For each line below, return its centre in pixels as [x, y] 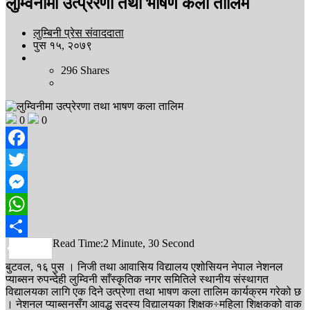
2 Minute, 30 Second [149, 243]
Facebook [27, 159]
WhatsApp [29, 226]
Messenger [29, 203]
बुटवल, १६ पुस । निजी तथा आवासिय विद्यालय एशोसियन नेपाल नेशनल [144, 266]
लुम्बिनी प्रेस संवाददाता [79, 33]
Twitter [21, 181]
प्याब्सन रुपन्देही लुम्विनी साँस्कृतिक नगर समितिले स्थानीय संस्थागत [137, 279]
